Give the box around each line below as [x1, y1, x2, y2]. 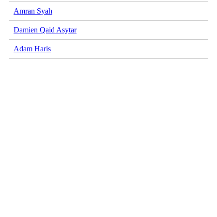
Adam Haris [14, 45, 51, 53]
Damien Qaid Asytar [14, 26, 77, 34]
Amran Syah [14, 7, 52, 15]
